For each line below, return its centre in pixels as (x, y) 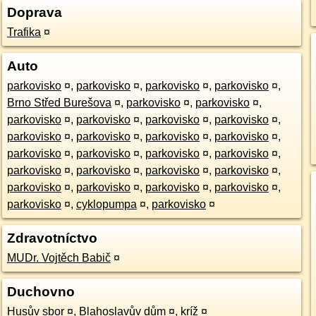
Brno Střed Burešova (59, 103)
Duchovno (41, 292)
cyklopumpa (106, 204)
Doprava (34, 12)
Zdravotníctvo (52, 238)
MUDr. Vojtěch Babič (59, 258)
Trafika (24, 32)
